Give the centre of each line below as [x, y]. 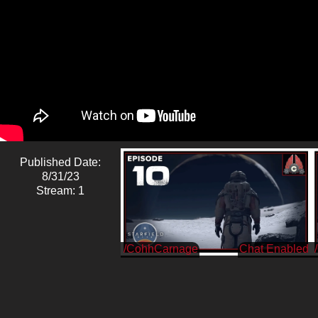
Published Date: [60, 162]
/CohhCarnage [161, 248]
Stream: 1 [60, 190]
